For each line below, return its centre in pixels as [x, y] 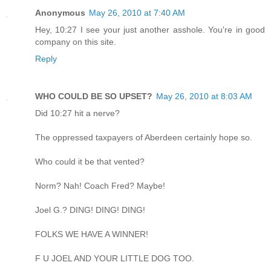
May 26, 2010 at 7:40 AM [137, 13]
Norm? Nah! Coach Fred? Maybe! [100, 186]
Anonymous [60, 13]
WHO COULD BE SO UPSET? [94, 96]
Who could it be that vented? [90, 162]
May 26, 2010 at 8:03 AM [204, 96]
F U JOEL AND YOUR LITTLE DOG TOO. [115, 259]
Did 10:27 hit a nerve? [77, 113]
